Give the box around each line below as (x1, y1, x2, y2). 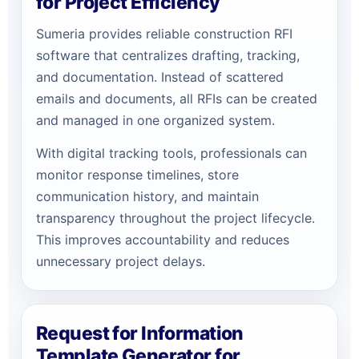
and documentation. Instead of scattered (36, 68, 284, 85)
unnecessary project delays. (36, 252, 205, 269)
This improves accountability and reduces (36, 231, 289, 248)
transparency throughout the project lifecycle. (36, 209, 315, 226)
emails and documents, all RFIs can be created (36, 90, 317, 107)
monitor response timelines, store (36, 166, 239, 183)
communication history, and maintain (36, 188, 259, 204)
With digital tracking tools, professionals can (36, 144, 307, 161)
